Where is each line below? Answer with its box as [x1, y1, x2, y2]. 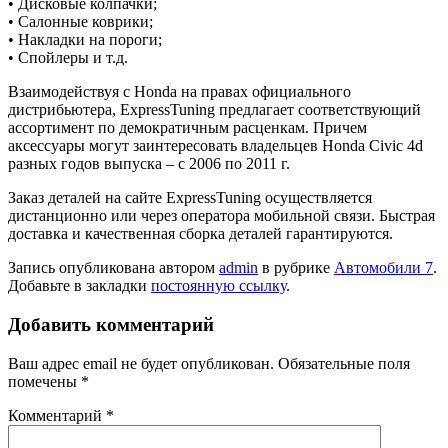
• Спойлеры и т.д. [8, 49, 128, 67]
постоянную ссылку [151, 277, 286, 295]
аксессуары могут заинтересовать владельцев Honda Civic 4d [8, 137, 423, 155]
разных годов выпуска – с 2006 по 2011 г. [8, 155, 290, 173]
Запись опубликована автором [8, 259, 219, 277]
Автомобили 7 [334, 259, 433, 277]
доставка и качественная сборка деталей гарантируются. [8, 225, 393, 243]
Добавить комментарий [8, 314, 214, 336]
